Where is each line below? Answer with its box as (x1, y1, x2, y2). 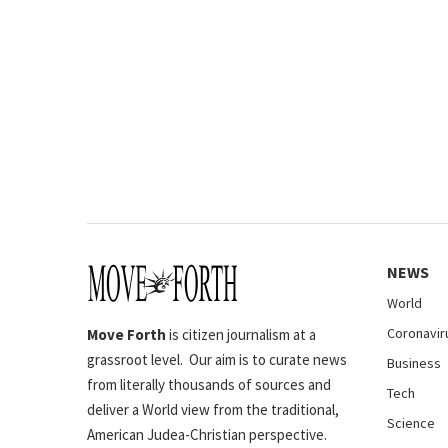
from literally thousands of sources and (87, 374, 331, 394)
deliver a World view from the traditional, (87, 399, 339, 419)
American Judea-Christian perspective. (87, 424, 330, 444)
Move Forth (87, 324, 169, 344)
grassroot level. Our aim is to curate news (87, 349, 347, 369)
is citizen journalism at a (169, 324, 316, 344)
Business (387, 354, 441, 373)
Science (387, 414, 435, 433)
